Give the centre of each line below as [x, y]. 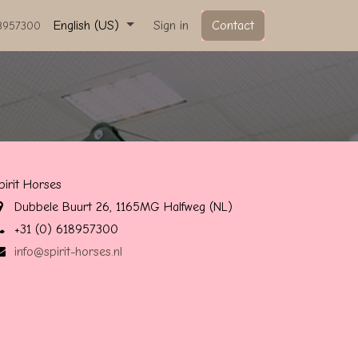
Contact [233, 25]
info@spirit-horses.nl [68, 251]
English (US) [87, 25]
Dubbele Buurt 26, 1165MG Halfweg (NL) [123, 207]
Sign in [171, 25]
